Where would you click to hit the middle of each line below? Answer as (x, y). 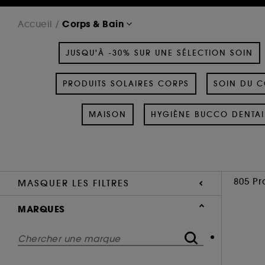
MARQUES (41, 209)
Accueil (35, 24)
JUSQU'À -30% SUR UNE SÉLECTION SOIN (159, 53)
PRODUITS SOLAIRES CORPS (126, 83)
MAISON (107, 114)
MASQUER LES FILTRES (74, 183)
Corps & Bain (93, 24)
